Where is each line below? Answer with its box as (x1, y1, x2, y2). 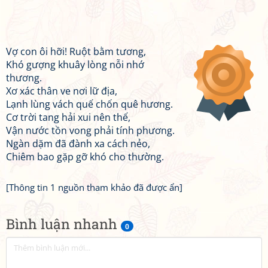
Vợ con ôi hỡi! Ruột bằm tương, (6, 45, 146, 58)
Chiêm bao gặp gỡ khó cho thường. (6, 150, 164, 163)
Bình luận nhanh (6, 215, 121, 233)
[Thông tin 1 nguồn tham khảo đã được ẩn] (6, 181, 182, 193)
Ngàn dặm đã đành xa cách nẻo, (6, 137, 150, 150)
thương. (6, 71, 42, 84)
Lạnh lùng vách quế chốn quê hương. (6, 98, 173, 111)
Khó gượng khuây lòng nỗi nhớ (6, 58, 144, 71)
